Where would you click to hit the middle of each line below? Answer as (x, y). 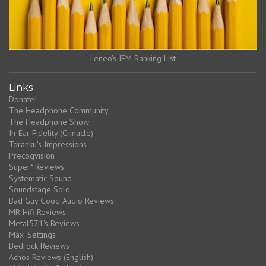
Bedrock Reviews (39, 246)
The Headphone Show (49, 121)
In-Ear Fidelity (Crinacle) (51, 133)
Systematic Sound (40, 178)
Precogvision (32, 155)
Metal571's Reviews (44, 223)
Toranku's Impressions (48, 144)
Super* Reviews (37, 167)
